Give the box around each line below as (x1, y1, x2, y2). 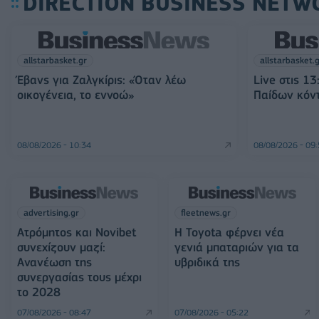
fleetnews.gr (181, 207, 231, 218)
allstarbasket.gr (23, 55, 87, 66)
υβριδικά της (174, 255, 241, 269)
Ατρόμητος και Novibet (17, 225, 136, 239)
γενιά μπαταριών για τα (174, 240, 300, 254)
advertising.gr (23, 207, 79, 218)
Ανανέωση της (17, 255, 92, 269)
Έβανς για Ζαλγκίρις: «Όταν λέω (17, 73, 186, 87)
